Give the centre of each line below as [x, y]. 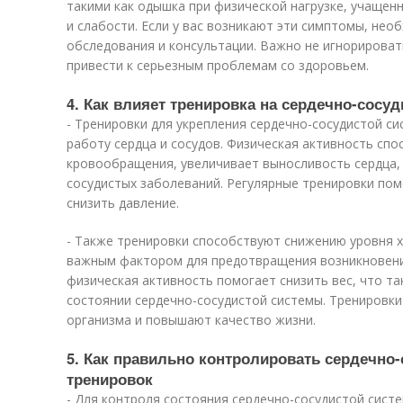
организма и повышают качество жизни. [191, 320]
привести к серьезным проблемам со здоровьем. [218, 65]
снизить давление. [123, 203]
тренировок [110, 379]
